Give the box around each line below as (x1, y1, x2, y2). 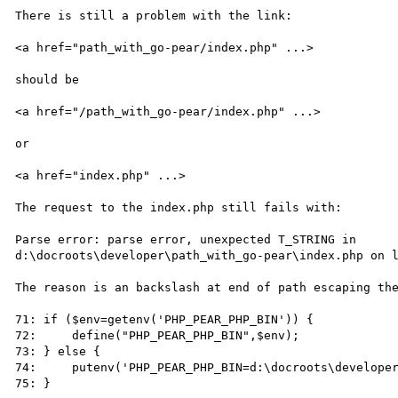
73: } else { (15, 344, 101, 358)
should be (15, 72, 80, 86)
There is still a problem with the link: (15, 8, 293, 22)
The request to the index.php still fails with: (15, 200, 343, 214)
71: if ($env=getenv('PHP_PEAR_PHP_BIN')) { (15, 312, 314, 326)
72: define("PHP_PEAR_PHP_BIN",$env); (15, 328, 300, 342)
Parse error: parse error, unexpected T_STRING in (15, 232, 357, 246)
